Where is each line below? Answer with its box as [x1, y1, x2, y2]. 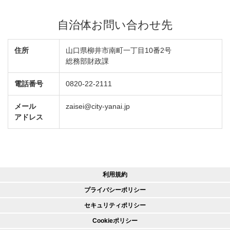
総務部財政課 [66, 57, 109, 65]
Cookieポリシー [92, 217, 138, 224]
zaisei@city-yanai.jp [66, 102, 130, 110]
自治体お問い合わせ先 [57, 18, 172, 31]
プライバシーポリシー [84, 186, 146, 194]
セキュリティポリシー [84, 202, 146, 209]
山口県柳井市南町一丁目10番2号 [66, 46, 171, 54]
